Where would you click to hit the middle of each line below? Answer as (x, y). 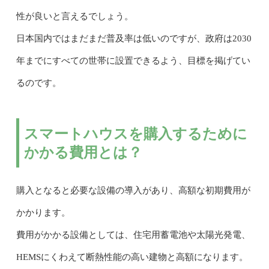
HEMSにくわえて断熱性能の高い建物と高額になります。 (132, 257)
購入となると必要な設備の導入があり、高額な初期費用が (133, 190)
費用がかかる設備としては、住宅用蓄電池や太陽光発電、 (133, 235)
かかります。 (43, 213)
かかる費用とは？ (83, 152)
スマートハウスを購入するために (135, 134)
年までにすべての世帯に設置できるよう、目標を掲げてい (133, 61)
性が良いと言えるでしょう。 (74, 16)
